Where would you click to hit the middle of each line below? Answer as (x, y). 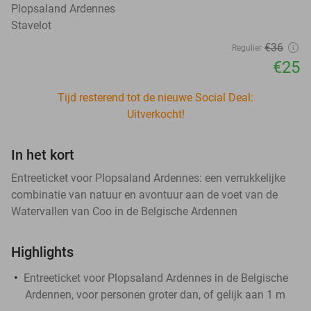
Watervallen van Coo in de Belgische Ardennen (124, 211)
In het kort (43, 154)
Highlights (42, 252)
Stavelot (31, 25)
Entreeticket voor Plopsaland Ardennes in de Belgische (156, 278)
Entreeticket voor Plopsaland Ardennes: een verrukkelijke (148, 178)
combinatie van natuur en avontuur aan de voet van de (144, 194)
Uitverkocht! (155, 114)
